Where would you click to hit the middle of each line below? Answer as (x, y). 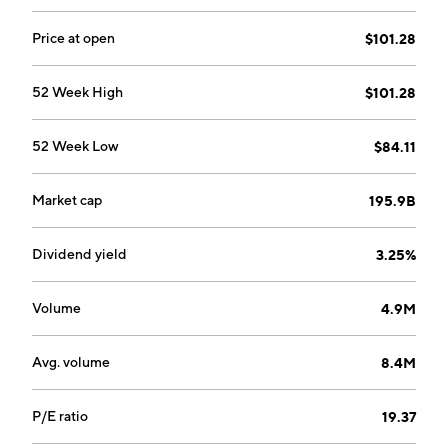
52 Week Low (75, 146)
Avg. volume (71, 362)
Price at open (73, 38)
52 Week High (77, 92)
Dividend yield (79, 254)
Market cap (67, 200)
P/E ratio (60, 416)
